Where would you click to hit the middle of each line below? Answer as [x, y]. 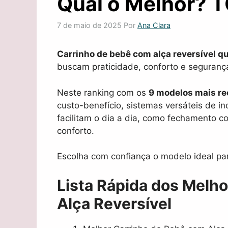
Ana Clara [154, 25]
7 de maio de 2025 [89, 25]
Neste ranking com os [103, 92]
